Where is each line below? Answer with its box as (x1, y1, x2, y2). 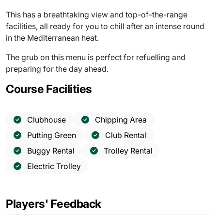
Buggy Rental (27, 145, 75, 155)
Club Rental (105, 130, 146, 140)
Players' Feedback (6, 196, 102, 211)
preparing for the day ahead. (6, 63, 108, 74)
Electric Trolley (27, 161, 81, 171)
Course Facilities (6, 81, 93, 96)
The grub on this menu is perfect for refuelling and (6, 52, 186, 62)
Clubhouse (27, 114, 66, 124)
